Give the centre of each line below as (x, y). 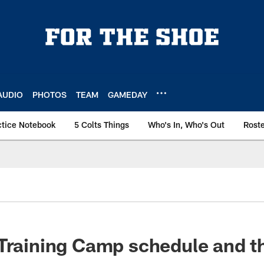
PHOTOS (49, 94)
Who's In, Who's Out (186, 125)
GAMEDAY (128, 94)
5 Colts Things (102, 125)
